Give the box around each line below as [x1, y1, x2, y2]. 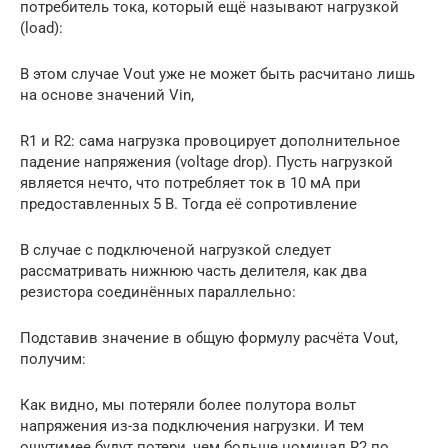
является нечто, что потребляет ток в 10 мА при [20, 174, 361, 193]
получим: [20, 350, 86, 369]
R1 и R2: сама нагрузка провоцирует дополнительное [20, 132, 400, 151]
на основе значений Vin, [20, 86, 194, 105]
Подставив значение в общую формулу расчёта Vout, [20, 329, 398, 348]
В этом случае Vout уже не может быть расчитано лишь [20, 65, 415, 84]
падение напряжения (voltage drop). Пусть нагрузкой [20, 153, 393, 172]
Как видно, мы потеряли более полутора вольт [20, 396, 356, 415]
